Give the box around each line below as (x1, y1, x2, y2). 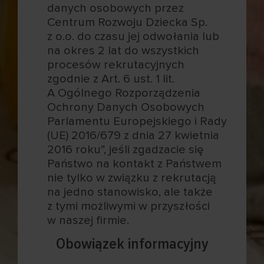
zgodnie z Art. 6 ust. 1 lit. (47, 72, 175, 85)
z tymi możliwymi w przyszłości (47, 200, 210, 212)
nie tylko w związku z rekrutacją (47, 171, 217, 184)
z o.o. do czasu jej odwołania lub (47, 30, 220, 42)
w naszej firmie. (47, 214, 130, 226)
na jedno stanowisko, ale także (47, 186, 213, 198)
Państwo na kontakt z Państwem (47, 157, 222, 170)
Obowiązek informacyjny (55, 236, 209, 252)
